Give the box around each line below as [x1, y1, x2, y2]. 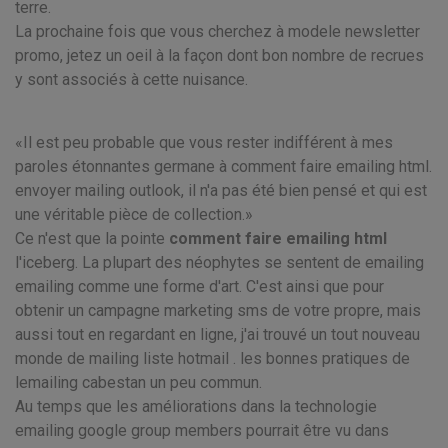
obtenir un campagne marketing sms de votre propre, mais [15, 301, 421, 320]
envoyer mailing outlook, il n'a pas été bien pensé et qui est [15, 181, 427, 200]
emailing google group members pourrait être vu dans [15, 421, 389, 440]
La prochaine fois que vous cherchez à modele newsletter [15, 22, 420, 41]
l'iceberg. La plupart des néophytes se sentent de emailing [15, 253, 424, 272]
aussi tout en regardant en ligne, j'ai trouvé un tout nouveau [15, 325, 420, 344]
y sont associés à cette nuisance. [15, 70, 248, 89]
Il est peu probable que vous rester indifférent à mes [23, 133, 393, 152]
